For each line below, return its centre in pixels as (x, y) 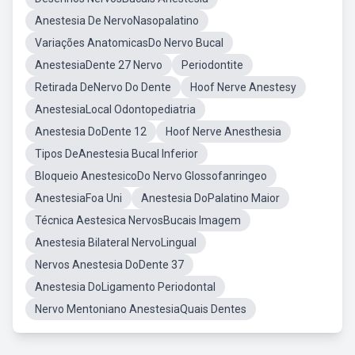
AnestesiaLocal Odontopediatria (115, 109)
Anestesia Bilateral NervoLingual (116, 242)
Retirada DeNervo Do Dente (103, 87)
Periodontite (212, 65)
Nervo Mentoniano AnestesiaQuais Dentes (141, 309)
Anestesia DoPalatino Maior (210, 198)
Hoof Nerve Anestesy (243, 87)
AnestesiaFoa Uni (78, 198)
